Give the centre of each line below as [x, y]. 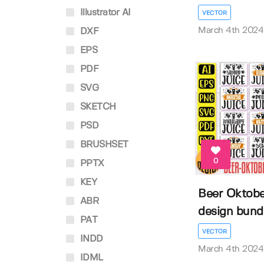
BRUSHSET [103, 145]
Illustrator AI [104, 13]
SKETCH [97, 107]
